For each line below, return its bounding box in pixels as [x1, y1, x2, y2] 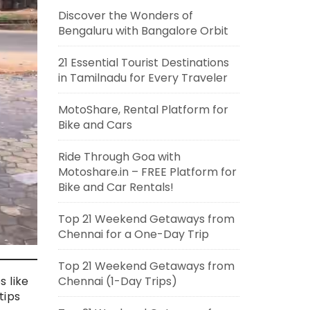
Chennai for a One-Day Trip [57, 226, 209, 242]
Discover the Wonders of [57, 8, 193, 24]
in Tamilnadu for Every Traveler [57, 70, 228, 86]
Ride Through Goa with [57, 149, 181, 165]
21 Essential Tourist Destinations [57, 55, 229, 71]
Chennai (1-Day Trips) [57, 273, 177, 289]
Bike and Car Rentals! [57, 179, 174, 195]
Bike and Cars [57, 117, 132, 133]
